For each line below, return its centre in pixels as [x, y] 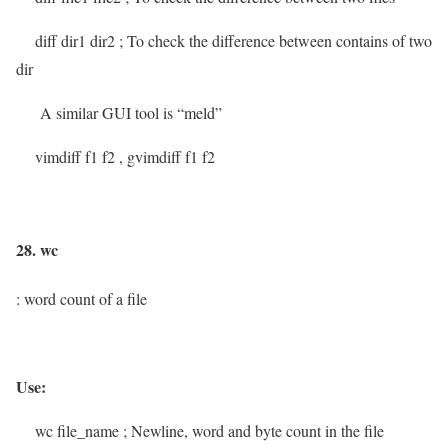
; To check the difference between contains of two [275, 40]
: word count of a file [81, 299]
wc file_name [67, 431]
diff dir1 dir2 [67, 40]
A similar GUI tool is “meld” [131, 112]
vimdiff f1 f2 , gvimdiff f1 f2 [115, 156]
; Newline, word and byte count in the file [253, 431]
